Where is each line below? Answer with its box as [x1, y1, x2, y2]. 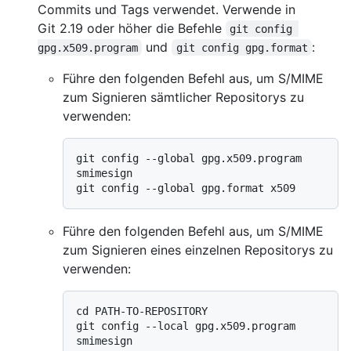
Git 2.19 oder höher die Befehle [38, 20, 226, 36]
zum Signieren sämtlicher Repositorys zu [63, 89, 304, 105]
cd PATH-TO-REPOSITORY [76, 304, 208, 317]
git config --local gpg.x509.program [76, 319, 295, 332]
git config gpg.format [175, 41, 308, 54]
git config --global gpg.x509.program [76, 151, 302, 165]
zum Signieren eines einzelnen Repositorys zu [63, 241, 333, 258]
